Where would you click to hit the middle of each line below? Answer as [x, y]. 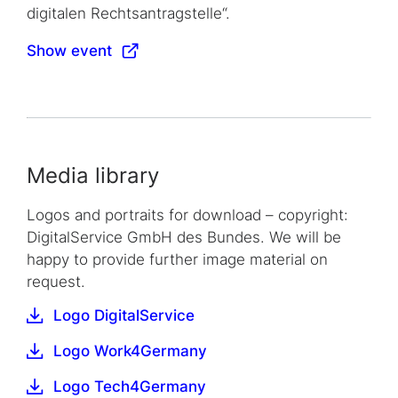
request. [56, 281]
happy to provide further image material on [177, 259]
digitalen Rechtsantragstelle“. [128, 13]
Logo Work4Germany [130, 350]
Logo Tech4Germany [130, 386]
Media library [93, 175]
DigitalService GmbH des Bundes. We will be [184, 237]
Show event [69, 50]
